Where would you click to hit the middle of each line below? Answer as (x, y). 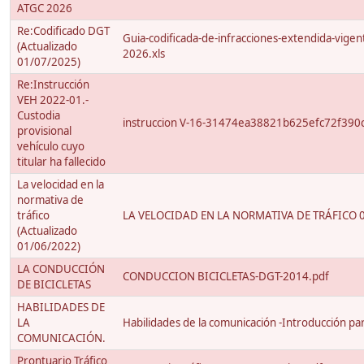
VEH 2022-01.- (53, 100)
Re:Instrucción (53, 85)
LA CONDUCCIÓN (61, 269)
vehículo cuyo (51, 147)
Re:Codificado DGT (63, 31)
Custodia (39, 116)
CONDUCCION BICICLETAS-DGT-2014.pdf (226, 277)
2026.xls (144, 54)
